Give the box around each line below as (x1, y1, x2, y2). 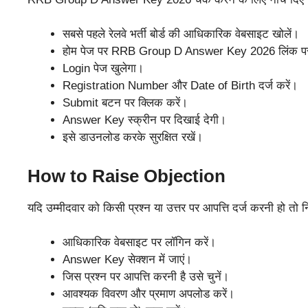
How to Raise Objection (27, 165, 225, 186)
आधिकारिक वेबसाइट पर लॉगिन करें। (63, 236, 216, 250)
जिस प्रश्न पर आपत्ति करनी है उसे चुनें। (63, 270, 229, 284)
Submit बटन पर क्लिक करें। (63, 96, 188, 110)
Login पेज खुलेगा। (63, 62, 144, 76)
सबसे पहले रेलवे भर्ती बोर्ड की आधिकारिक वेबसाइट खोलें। (63, 27, 299, 41)
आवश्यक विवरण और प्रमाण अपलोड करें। (63, 287, 234, 301)
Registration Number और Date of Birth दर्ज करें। (63, 79, 298, 93)
